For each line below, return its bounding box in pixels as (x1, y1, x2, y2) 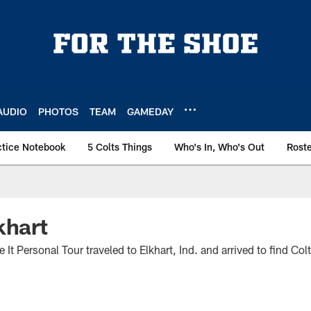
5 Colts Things (87, 141, 152, 153)
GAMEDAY (127, 105, 174, 117)
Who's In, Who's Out (174, 141, 264, 153)
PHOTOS (38, 105, 78, 117)
